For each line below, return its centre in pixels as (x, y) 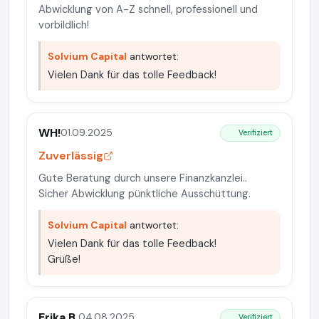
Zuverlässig (71, 155)
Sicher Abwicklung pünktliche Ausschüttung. (145, 193)
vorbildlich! (64, 25)
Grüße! (64, 259)
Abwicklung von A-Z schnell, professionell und (148, 9)
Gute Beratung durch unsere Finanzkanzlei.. (143, 178)
